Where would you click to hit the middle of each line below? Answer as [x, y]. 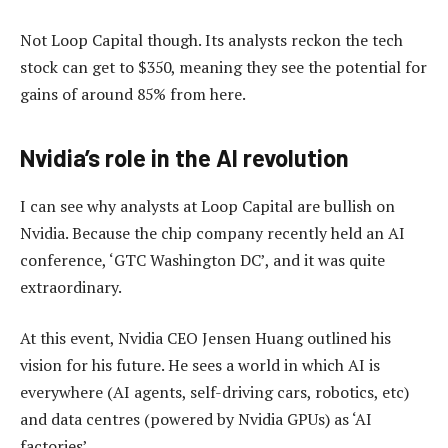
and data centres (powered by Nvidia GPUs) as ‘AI [196, 419]
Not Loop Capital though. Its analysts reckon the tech [211, 39]
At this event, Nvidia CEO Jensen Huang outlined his [205, 338]
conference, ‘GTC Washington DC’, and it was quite [202, 259]
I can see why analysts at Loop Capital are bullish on [207, 205]
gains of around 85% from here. [133, 93]
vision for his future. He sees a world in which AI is [200, 365]
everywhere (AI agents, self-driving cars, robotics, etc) [214, 392]
